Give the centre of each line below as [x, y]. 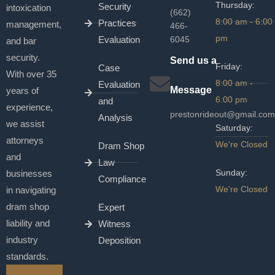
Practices [117, 23]
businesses [29, 174]
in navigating [31, 190]
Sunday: [231, 173]
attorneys [25, 141]
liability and [28, 223]
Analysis [115, 118]
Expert [111, 207]
